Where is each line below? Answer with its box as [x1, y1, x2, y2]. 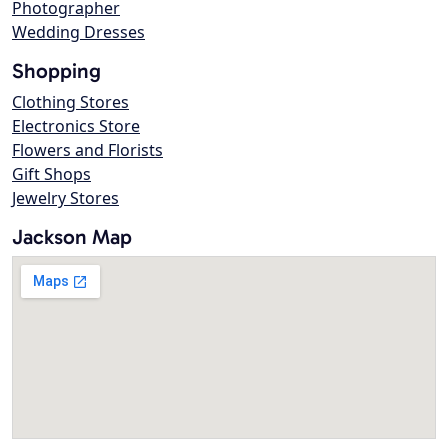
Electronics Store [12, 115, 140, 138]
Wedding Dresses [12, 21, 145, 44]
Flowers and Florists [12, 139, 163, 162]
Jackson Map [12, 224, 132, 250]
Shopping [12, 58, 101, 84]
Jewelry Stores [12, 187, 119, 210]
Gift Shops [12, 163, 91, 186]
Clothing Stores [12, 91, 129, 114]
